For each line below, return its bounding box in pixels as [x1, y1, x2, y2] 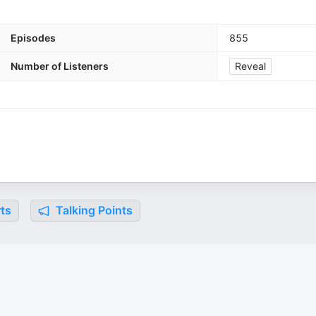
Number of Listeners [11, 60, 109, 72]
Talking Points [53, 203, 133, 217]
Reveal [235, 60, 266, 72]
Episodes [11, 32, 56, 44]
